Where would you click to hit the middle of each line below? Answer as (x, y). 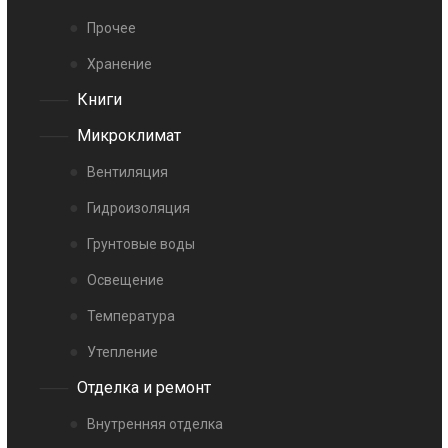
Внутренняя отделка (155, 424)
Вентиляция (128, 172)
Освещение (126, 280)
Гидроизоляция (139, 208)
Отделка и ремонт (144, 388)
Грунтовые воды (141, 244)
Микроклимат (129, 136)
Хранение (120, 64)
